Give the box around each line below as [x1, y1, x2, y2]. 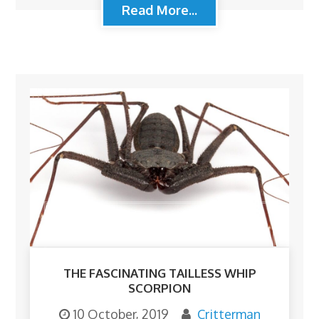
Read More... [122, 1, 197, 18]
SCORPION [128, 281, 191, 296]
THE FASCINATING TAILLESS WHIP [63, 266, 256, 281]
